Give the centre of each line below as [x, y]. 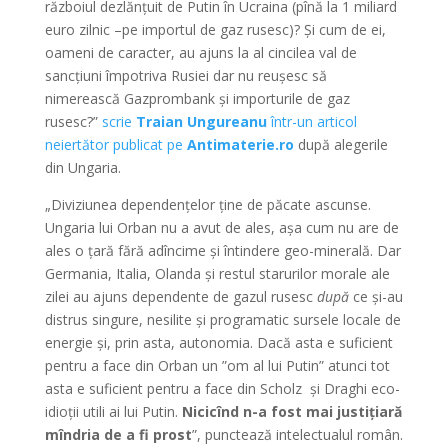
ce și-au [375, 296]
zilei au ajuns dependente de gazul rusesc [180, 296]
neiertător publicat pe [115, 144]
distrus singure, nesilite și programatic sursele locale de [222, 319]
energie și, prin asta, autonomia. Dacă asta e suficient [218, 342]
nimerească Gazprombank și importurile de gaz [197, 98]
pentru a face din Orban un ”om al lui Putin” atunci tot [217, 365]
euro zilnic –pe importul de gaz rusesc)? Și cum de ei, [215, 29]
